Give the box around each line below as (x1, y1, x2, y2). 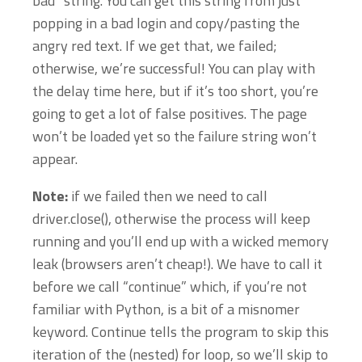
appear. (32, 148, 78, 170)
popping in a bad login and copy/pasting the (32, 12, 300, 34)
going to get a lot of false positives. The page (32, 103, 307, 124)
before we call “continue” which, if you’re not (32, 276, 307, 297)
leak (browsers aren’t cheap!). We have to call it (32, 253, 322, 275)
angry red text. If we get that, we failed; (32, 35, 277, 57)
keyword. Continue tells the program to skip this (32, 321, 329, 343)
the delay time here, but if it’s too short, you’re (32, 80, 318, 102)
